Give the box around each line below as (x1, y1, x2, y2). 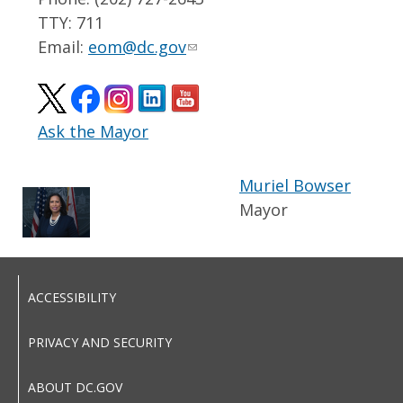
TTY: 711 (38, 12, 103, 33)
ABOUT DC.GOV (28, 379, 122, 396)
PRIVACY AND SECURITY (28, 334, 172, 351)
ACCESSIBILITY (28, 289, 116, 306)
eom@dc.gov (88, 36, 186, 58)
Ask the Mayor (38, 121, 148, 142)
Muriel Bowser (239, 175, 351, 196)
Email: (38, 36, 88, 58)
